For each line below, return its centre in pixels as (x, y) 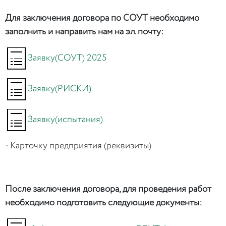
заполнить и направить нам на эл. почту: (84, 32)
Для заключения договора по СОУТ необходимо (102, 18)
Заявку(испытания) (65, 119)
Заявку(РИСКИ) (60, 89)
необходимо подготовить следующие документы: (105, 203)
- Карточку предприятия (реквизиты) (78, 146)
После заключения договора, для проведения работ (108, 189)
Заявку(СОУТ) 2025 (67, 58)
